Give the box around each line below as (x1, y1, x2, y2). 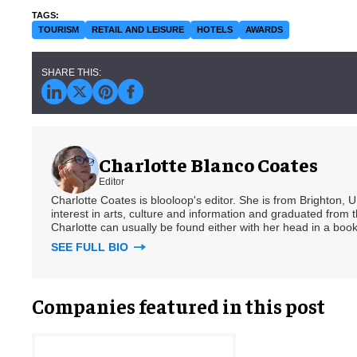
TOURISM (38, 25, 79, 35)
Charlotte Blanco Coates (99, 151, 318, 176)
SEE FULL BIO (51, 241, 131, 254)
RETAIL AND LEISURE (92, 25, 184, 35)
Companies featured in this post (32, 293, 325, 319)
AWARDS (245, 25, 283, 35)
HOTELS (197, 25, 233, 35)
